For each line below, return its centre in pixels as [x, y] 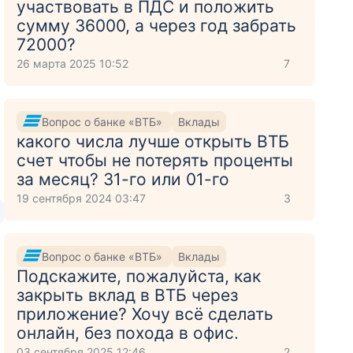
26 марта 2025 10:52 [73, 63]
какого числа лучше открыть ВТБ [153, 141]
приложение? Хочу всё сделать [145, 314]
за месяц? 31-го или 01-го [123, 179]
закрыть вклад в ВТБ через [128, 295]
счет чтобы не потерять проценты [155, 160]
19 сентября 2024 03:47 [82, 198]
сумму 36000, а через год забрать [157, 26]
